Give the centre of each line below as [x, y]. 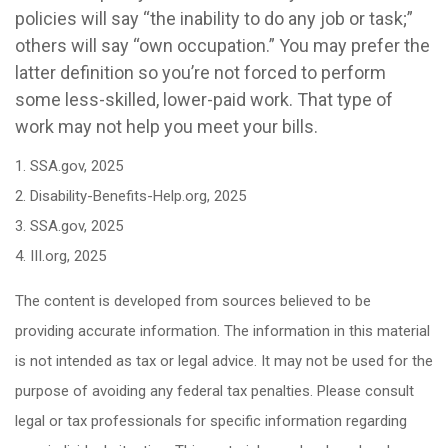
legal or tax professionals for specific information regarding [211, 421]
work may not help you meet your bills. [166, 126]
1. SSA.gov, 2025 [69, 166]
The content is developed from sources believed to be [193, 301]
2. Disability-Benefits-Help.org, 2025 [130, 196]
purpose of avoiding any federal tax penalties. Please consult [214, 391]
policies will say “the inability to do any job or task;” [214, 18]
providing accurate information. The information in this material [222, 331]
